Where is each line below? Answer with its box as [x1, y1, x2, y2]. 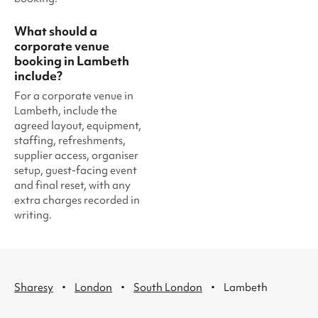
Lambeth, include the [14, 104, 117, 118]
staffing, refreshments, [14, 133, 126, 148]
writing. [14, 208, 52, 222]
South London [133, 280, 202, 295]
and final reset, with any [14, 178, 131, 192]
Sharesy [14, 280, 53, 295]
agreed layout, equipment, [14, 119, 141, 133]
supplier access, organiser [14, 148, 138, 163]
